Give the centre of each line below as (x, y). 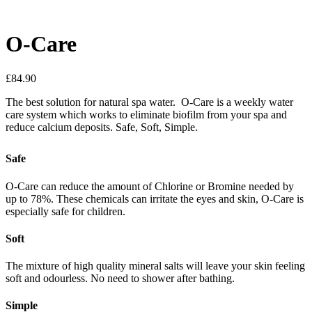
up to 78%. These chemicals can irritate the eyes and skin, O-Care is (155, 198)
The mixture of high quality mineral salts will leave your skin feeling (155, 266)
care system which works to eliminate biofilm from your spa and (146, 114)
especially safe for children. (65, 211)
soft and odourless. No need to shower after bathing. (120, 279)
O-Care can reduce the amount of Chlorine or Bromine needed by (150, 186)
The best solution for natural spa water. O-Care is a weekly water (149, 102)
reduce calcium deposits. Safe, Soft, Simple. (102, 127)
